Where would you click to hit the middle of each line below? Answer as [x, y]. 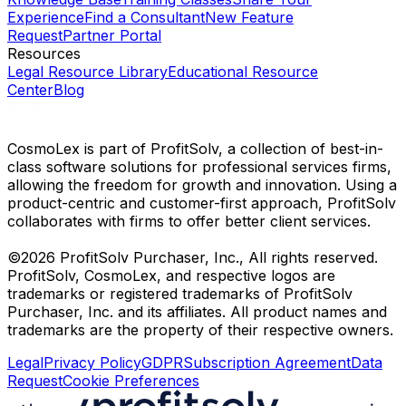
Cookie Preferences [131, 381]
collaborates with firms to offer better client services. [189, 222]
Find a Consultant [145, 18]
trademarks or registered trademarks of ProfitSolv [180, 294]
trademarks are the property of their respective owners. [200, 330]
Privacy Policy [92, 363]
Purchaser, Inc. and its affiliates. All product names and [197, 312]
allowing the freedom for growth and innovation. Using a [202, 185]
